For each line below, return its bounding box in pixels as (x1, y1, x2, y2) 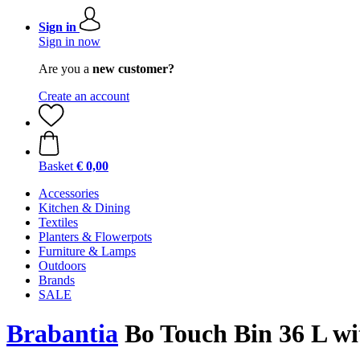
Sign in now (39, 35, 100, 48)
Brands (39, 273, 75, 287)
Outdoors (39, 259, 86, 272)
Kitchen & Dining (39, 201, 130, 215)
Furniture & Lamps (39, 244, 136, 258)
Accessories (39, 186, 99, 200)
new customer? (92, 62, 174, 76)
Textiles (39, 215, 78, 229)
